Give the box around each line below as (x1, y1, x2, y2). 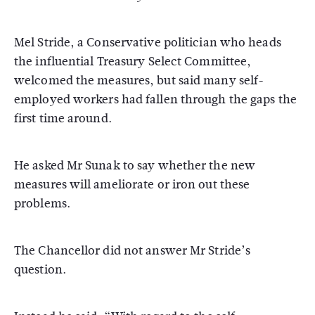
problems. (14, 194, 70, 212)
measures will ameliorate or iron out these (14, 175, 250, 193)
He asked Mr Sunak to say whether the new (14, 156, 256, 174)
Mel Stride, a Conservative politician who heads (14, 33, 281, 51)
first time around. (14, 109, 112, 127)
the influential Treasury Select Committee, (14, 52, 252, 70)
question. (14, 260, 66, 278)
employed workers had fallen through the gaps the (14, 90, 297, 108)
